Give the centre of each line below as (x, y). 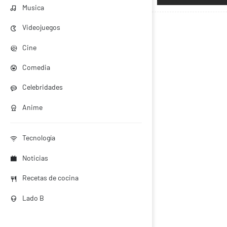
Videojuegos (41, 27)
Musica (33, 7)
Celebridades (43, 87)
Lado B (33, 198)
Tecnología (39, 138)
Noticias (35, 158)
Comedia (36, 67)
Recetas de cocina (50, 178)
